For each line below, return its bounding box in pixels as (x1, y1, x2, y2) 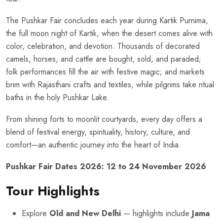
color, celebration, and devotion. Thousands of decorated (6, 40, 200, 52)
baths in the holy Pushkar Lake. (6, 92, 109, 104)
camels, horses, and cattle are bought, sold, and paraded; (6, 53, 201, 65)
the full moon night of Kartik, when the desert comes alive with (6, 28, 213, 39)
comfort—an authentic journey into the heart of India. (6, 139, 181, 151)
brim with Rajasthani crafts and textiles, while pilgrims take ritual (6, 79, 214, 91)
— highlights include (121, 208, 192, 220)
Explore (22, 208, 49, 220)
